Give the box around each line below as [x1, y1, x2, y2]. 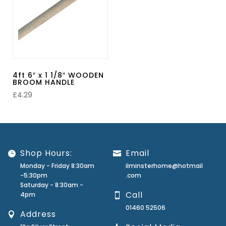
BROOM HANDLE [13, 77, 75, 87]
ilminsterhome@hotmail [126, 161, 203, 170]
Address [20, 208, 56, 220]
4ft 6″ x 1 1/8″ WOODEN [13, 70, 104, 80]
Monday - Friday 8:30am [20, 161, 94, 170]
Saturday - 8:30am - [20, 181, 83, 189]
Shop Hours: [20, 147, 72, 159]
